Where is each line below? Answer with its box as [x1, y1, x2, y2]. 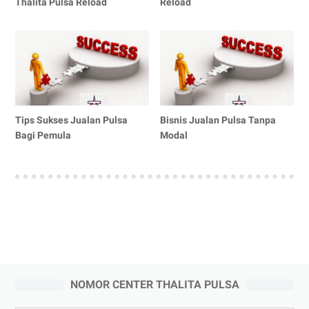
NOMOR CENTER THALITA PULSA [70, 277, 239, 291]
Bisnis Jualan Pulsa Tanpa [160, 114, 277, 126]
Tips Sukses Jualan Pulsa [15, 114, 128, 126]
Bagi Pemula [15, 129, 71, 141]
